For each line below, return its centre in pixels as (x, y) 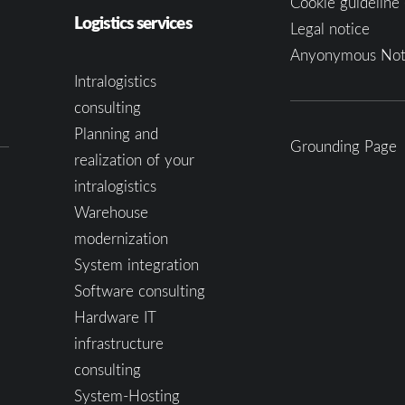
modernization (121, 238)
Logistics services (132, 22)
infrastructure (118, 343)
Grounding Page (343, 146)
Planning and (116, 133)
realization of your (134, 160)
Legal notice (330, 28)
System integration (136, 264)
